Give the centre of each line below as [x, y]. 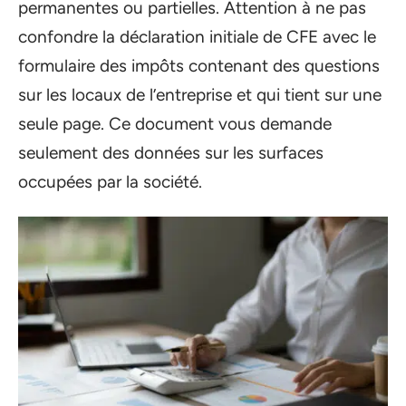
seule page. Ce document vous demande [175, 123]
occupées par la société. [110, 181]
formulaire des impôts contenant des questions [199, 65]
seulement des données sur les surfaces [171, 152]
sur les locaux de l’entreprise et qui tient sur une [200, 94]
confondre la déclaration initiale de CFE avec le [197, 36]
